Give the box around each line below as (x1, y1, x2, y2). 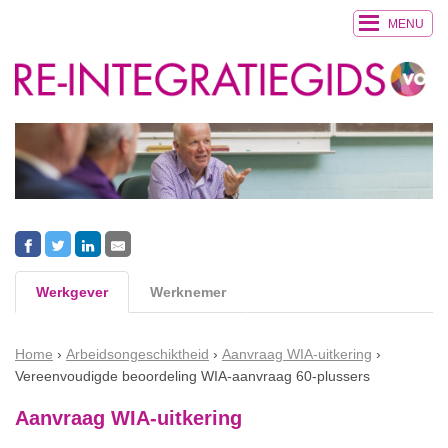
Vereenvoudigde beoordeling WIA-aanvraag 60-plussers (15, 367, 370, 384)
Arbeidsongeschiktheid (66, 345, 209, 362)
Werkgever (36, 283, 108, 300)
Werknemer (150, 283, 226, 300)
